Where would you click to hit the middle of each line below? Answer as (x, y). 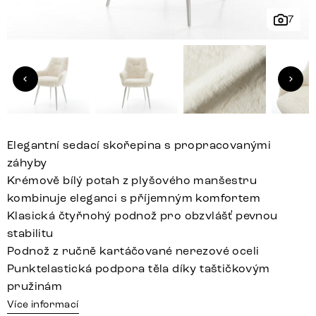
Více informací (43, 305)
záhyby (27, 163)
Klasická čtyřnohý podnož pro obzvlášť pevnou (142, 216)
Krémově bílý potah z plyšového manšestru (132, 181)
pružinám (35, 286)
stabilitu (30, 233)
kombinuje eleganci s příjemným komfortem (134, 198)
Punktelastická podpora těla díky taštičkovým (139, 269)
